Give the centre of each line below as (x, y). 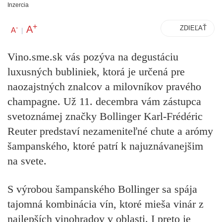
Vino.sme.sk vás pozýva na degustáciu (93, 57)
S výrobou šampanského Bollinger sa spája (102, 189)
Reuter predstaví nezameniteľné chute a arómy (110, 131)
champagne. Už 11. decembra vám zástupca (104, 102)
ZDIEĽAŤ (193, 28)
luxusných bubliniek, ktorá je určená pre (96, 72)
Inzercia (18, 5)
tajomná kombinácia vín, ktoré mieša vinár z (106, 204)
